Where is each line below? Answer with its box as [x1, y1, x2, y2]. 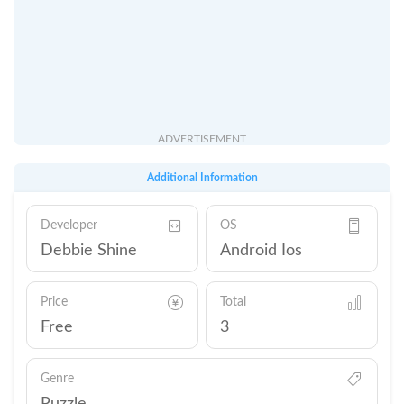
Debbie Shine [41, 243, 137, 259]
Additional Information [146, 172, 258, 183]
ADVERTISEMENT [158, 133, 246, 144]
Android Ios [219, 243, 302, 259]
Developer [41, 219, 97, 232]
